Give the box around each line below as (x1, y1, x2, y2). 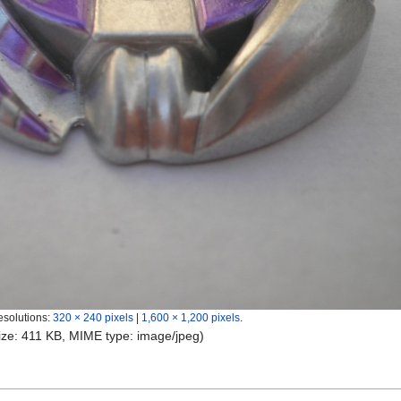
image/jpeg (137, 328, 200, 344)
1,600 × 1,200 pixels (141, 311, 240, 324)
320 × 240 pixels (53, 311, 133, 324)
